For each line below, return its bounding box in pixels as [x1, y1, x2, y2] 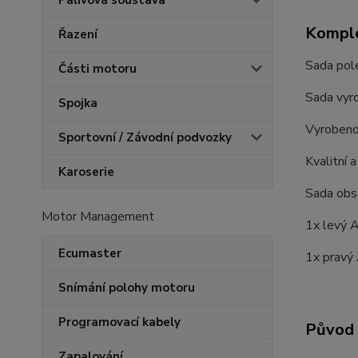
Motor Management [42, 208, 154, 225]
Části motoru [58, 61, 137, 77]
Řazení [58, 26, 97, 42]
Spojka [58, 95, 97, 111]
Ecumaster [58, 245, 121, 261]
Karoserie [58, 164, 114, 180]
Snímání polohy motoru [58, 280, 195, 296]
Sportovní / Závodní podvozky [58, 129, 232, 145]
